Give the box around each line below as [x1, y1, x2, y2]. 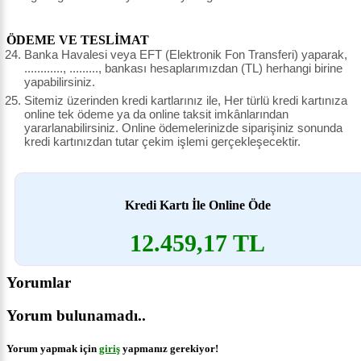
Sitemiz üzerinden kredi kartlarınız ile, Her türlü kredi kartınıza [24, 93, 347, 107]
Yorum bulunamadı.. [6, 307, 146, 325]
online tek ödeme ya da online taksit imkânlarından [24, 106, 288, 121]
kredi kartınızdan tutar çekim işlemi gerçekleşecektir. [24, 134, 301, 148]
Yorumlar [6, 274, 71, 292]
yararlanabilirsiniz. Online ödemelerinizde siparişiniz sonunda [24, 120, 342, 135]
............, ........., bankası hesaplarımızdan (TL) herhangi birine [24, 60, 342, 75]
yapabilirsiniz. [24, 74, 95, 89]
